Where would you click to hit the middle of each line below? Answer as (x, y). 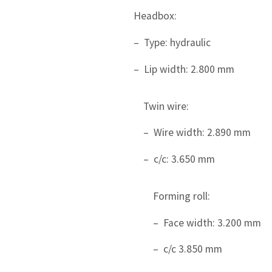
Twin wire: (166, 106)
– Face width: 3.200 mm (207, 223)
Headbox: (155, 16)
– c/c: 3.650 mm (179, 159)
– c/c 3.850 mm (188, 249)
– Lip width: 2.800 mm (184, 69)
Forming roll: (182, 196)
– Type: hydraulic (172, 42)
